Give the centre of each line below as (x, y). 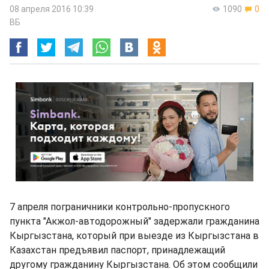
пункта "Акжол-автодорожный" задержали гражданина (134, 221)
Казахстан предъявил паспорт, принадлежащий (117, 250)
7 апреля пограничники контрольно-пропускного (120, 207)
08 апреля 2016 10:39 (52, 9)
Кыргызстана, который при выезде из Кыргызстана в (134, 236)
